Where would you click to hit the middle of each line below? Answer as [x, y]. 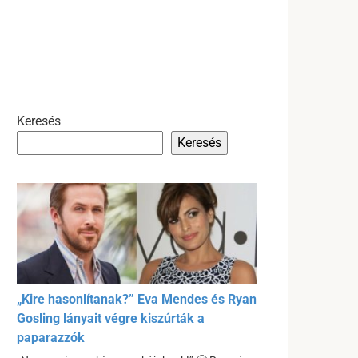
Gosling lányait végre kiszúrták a [111, 319]
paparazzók [51, 338]
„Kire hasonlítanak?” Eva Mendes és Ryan [137, 300]
